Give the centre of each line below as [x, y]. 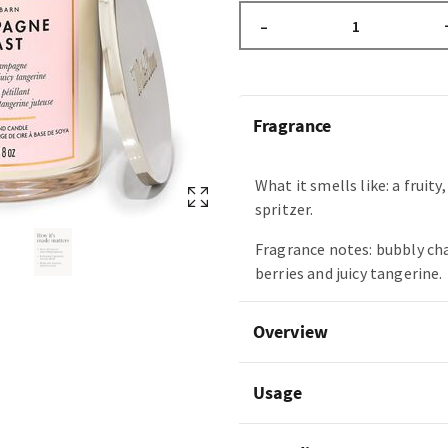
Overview [290, 331]
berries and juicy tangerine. [349, 273]
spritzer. [284, 209]
